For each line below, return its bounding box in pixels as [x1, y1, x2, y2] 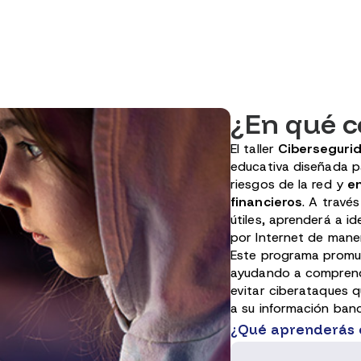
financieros [230, 193, 303, 210]
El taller [230, 140, 278, 157]
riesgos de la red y [230, 176, 347, 193]
